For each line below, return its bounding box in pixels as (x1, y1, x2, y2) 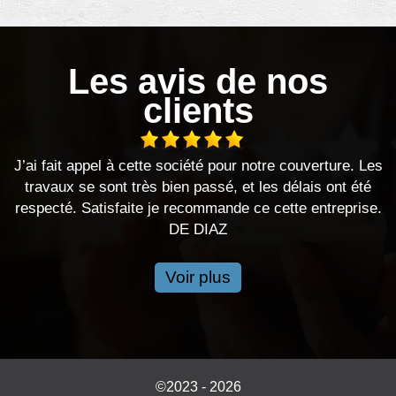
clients (142, 91, 254, 131)
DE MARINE (268, 179, 351, 196)
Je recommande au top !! (227, 157, 392, 175)
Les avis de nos (68, 62, 328, 102)
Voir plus (165, 268, 231, 287)
